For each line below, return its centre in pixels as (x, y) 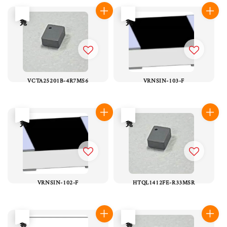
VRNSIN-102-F (58, 183)
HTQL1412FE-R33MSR (164, 183)
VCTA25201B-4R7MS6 (58, 81)
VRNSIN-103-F (164, 81)
